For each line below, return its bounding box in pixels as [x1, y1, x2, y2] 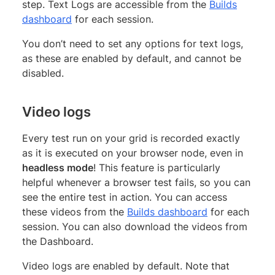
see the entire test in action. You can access [22, 190, 227, 203]
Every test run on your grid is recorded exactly [22, 131, 240, 144]
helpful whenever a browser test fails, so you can [22, 176, 250, 188]
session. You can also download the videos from [22, 220, 247, 233]
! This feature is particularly [93, 161, 220, 174]
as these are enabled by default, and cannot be [22, 52, 241, 64]
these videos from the [22, 205, 127, 218]
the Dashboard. [22, 234, 93, 247]
